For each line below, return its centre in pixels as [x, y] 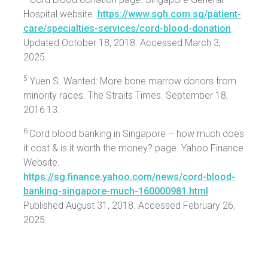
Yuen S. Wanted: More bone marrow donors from [132, 81]
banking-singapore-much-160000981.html [116, 191]
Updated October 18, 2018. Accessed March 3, [122, 43]
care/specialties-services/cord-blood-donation [127, 29]
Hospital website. [60, 14]
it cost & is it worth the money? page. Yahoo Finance [133, 148]
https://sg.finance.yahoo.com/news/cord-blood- [129, 177]
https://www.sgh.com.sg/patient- [169, 14]
